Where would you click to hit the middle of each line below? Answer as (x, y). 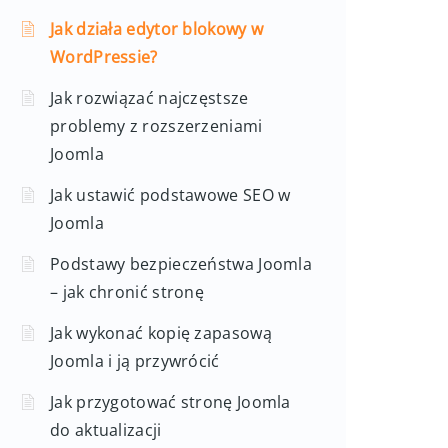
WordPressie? (104, 57)
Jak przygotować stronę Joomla (170, 402)
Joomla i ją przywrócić (135, 361)
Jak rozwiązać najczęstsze (149, 98)
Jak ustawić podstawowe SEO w (170, 195)
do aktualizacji (106, 430)
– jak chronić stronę (127, 292)
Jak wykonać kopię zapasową (161, 333)
